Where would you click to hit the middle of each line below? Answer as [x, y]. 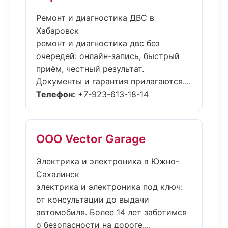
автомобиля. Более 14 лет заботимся [111, 212]
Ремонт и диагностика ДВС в [95, 18]
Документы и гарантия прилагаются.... [113, 81]
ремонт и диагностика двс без [98, 43]
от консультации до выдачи [93, 199]
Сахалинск [58, 174]
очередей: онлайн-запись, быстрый [108, 56]
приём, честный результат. [90, 69]
